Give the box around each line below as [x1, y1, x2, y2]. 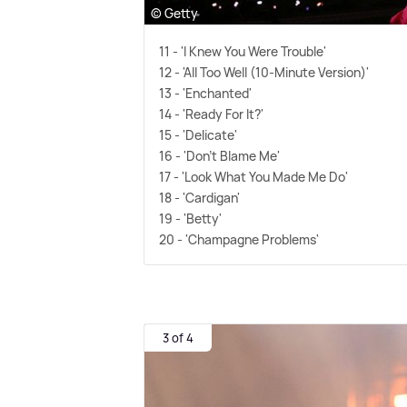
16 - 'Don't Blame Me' [159, 147, 281, 165]
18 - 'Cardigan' [159, 189, 241, 207]
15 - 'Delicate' [159, 126, 238, 144]
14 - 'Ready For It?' [159, 105, 264, 124]
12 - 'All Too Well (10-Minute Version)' [159, 64, 370, 82]
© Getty [151, 5, 199, 23]
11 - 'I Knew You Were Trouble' [159, 43, 327, 61]
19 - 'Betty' [159, 210, 223, 228]
